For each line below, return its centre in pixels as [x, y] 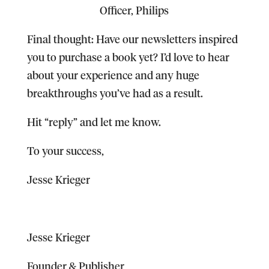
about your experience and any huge [113, 74]
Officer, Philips [134, 10]
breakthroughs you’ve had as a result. [115, 92]
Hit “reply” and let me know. [94, 121]
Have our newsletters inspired [167, 38]
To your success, [65, 150]
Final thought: [61, 38]
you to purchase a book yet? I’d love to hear [128, 56]
